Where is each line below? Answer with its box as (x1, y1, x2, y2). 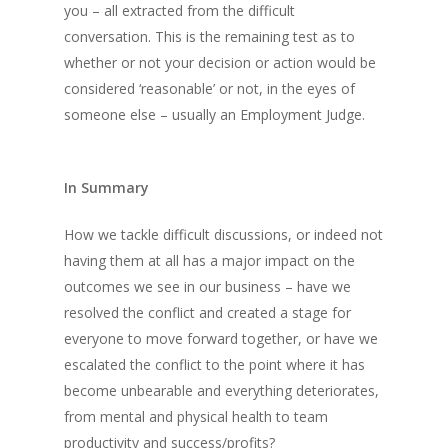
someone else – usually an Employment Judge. (64, 105, 365, 124)
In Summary (64, 178, 149, 197)
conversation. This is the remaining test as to (64, 27, 355, 46)
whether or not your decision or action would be (64, 53, 376, 72)
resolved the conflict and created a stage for (64, 303, 351, 322)
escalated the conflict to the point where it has (64, 355, 365, 374)
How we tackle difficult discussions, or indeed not (64, 225, 383, 244)
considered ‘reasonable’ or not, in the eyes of (64, 79, 355, 98)
